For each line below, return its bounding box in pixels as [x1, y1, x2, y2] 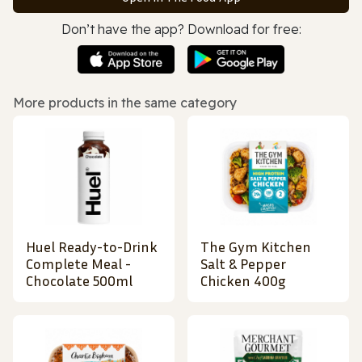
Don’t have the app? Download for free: [61, 20, 301, 37]
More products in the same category [13, 95, 237, 112]
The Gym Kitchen [200, 238, 311, 256]
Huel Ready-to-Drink [26, 238, 158, 256]
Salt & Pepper [200, 255, 286, 273]
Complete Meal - [26, 255, 131, 273]
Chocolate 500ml [26, 271, 133, 290]
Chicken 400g [200, 271, 286, 290]
